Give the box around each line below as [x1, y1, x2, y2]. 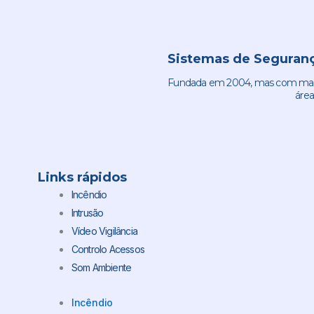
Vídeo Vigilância [71, 225, 137, 238]
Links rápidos [37, 170, 127, 186]
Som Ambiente [71, 261, 132, 274]
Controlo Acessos [71, 243, 144, 256]
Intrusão [71, 207, 104, 219]
